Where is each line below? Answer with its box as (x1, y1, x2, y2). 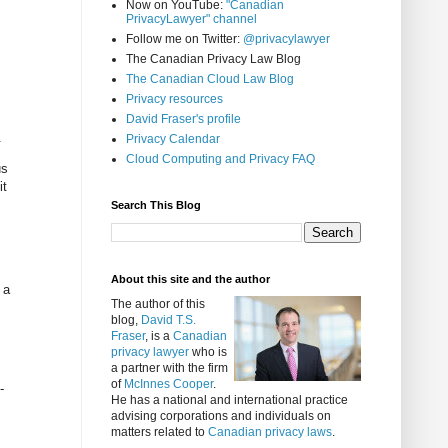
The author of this (111, 297, 205, 312)
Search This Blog (111, 199, 201, 212)
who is (189, 345, 227, 360)
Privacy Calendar (126, 132, 220, 147)
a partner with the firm (111, 361, 228, 376)
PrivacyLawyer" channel (126, 12, 257, 27)
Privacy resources (126, 92, 223, 107)
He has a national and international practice (111, 393, 348, 408)
